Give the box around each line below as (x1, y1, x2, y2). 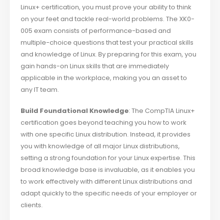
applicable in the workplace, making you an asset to (21, 73, 188, 83)
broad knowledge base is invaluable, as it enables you (21, 165, 195, 174)
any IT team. (21, 85, 59, 95)
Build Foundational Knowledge (21, 106, 129, 115)
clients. (21, 200, 43, 210)
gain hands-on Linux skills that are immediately (21, 61, 169, 71)
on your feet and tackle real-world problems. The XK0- (21, 14, 195, 24)
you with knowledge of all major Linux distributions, (21, 141, 180, 151)
